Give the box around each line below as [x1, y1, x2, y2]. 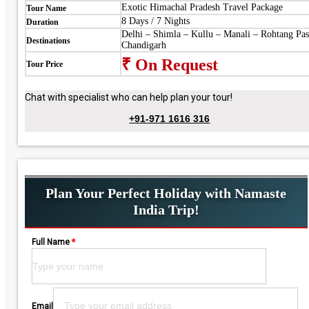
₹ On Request [121, 56, 218, 74]
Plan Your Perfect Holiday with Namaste [46, 186, 287, 201]
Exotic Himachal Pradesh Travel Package [121, 2, 283, 12]
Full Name [31, 237, 70, 247]
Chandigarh [121, 40, 166, 50]
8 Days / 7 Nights [121, 16, 190, 26]
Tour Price [26, 59, 63, 69]
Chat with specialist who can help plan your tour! [24, 92, 232, 103]
